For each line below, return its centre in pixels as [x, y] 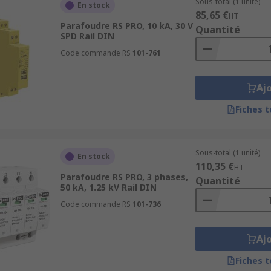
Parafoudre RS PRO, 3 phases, [124, 177]
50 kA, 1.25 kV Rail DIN [108, 187]
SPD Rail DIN [87, 36]
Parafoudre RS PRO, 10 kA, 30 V [126, 26]
